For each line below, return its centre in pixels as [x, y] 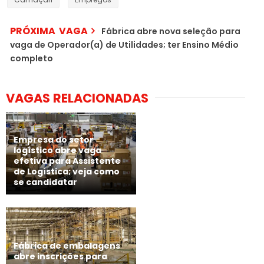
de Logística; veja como [67, 172]
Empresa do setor [54, 140]
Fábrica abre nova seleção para [171, 31]
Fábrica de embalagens [67, 245]
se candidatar [45, 182]
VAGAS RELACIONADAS [77, 98]
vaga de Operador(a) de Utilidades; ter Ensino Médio [124, 44]
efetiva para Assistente [67, 161]
